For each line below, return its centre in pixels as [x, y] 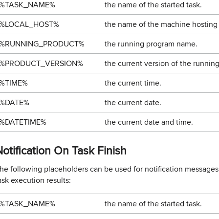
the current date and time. [149, 122]
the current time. [133, 83]
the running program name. [151, 44]
